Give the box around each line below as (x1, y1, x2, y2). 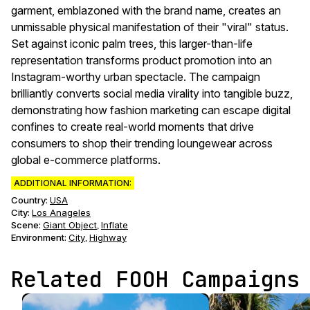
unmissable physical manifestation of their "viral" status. (11, 20, 289, 34)
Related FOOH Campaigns (10, 264, 300, 294)
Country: (11, 194, 48, 206)
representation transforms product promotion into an (11, 53, 272, 67)
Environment (11, 232, 64, 243)
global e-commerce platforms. (11, 153, 161, 167)
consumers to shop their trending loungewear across (11, 136, 273, 150)
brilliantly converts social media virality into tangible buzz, (11, 86, 293, 100)
